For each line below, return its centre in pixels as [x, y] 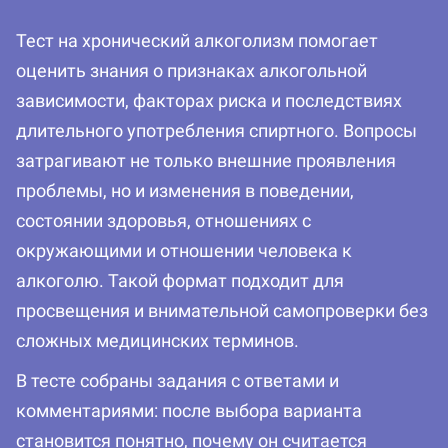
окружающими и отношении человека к [184, 251]
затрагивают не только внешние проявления [206, 161]
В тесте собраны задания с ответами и [177, 381]
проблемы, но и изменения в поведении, [185, 191]
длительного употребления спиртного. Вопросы [216, 131]
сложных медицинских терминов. [157, 341]
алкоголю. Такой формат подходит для [180, 281]
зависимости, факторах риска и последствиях [209, 101]
